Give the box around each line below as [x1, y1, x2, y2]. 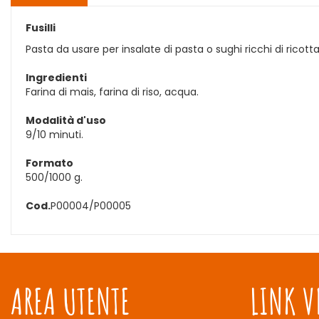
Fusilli [26, 21, 56, 35]
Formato [26, 156, 73, 170]
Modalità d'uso [26, 113, 106, 127]
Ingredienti [26, 70, 87, 85]
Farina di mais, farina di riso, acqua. [26, 85, 199, 99]
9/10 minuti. [26, 127, 83, 142]
